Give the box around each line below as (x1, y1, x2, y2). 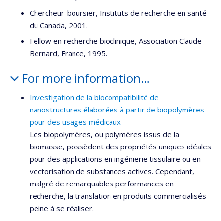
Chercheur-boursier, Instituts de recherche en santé (30, 7, 207, 18)
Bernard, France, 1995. (30, 48, 107, 58)
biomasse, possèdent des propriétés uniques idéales (30, 141, 211, 151)
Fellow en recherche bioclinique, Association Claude (30, 36, 202, 46)
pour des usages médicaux (30, 116, 121, 127)
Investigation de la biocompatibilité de (30, 92, 159, 102)
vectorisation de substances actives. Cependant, (30, 166, 194, 176)
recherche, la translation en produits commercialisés (30, 190, 206, 201)
